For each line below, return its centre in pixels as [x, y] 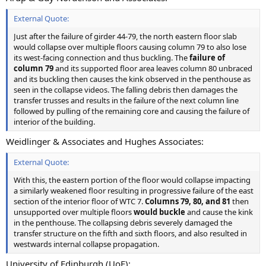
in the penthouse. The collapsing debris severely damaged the [123, 222]
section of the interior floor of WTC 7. [79, 201]
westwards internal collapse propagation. [86, 244]
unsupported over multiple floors [74, 212]
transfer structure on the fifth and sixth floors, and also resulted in [130, 233]
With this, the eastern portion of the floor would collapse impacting [132, 180]
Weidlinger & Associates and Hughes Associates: [105, 142]
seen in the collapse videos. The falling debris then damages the [126, 89]
